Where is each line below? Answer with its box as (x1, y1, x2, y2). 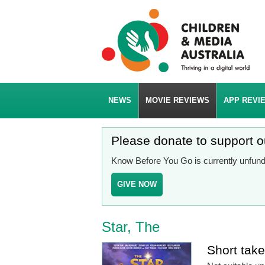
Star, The (102, 219, 160, 235)
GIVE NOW (117, 180, 157, 189)
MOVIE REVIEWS (146, 96, 209, 105)
